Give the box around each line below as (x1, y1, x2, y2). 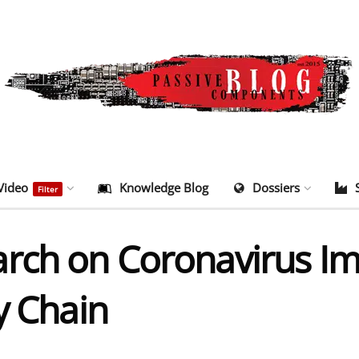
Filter (38, 184, 58, 195)
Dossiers (252, 179, 300, 196)
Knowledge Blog (119, 179, 208, 196)
